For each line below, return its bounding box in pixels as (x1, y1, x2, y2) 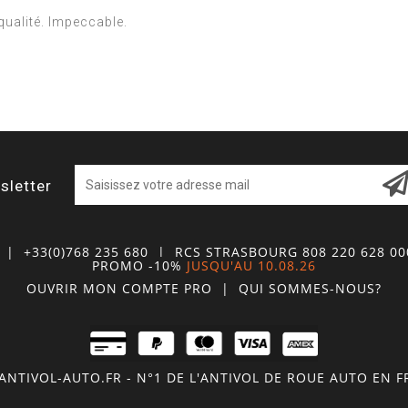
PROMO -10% (92, 257, 182, 274)
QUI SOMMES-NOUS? (239, 279, 382, 297)
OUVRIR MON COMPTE (26, 279, 184, 297)
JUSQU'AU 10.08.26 (187, 257, 316, 274)
